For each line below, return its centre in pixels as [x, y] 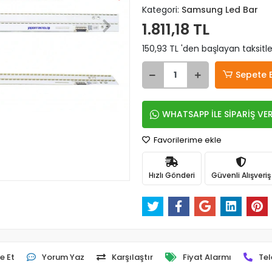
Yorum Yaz [63, 257]
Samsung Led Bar [219, 10]
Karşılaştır [132, 257]
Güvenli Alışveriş [241, 175]
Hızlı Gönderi [172, 175]
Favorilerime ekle [186, 140]
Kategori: [161, 10]
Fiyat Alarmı [207, 257]
